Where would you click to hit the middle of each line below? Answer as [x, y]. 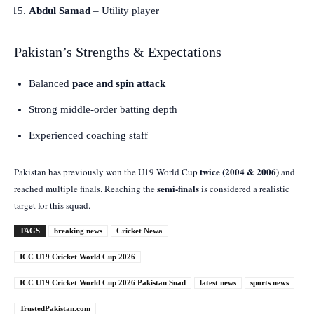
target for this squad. [52, 205]
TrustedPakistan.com [55, 308]
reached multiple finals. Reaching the [86, 188]
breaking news [78, 230]
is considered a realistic [244, 188]
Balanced [50, 83]
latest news [218, 282]
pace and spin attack [119, 83]
